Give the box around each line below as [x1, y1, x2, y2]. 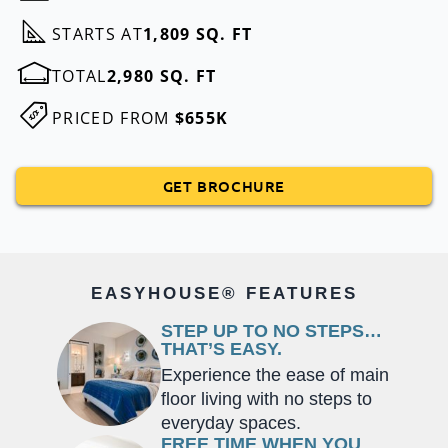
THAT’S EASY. [161, 338, 282, 359]
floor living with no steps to [161, 388, 372, 409]
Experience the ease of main [161, 364, 389, 385]
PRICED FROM [52, 106, 175, 129]
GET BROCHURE [162, 175, 286, 196]
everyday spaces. [161, 412, 301, 433]
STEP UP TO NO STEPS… [161, 320, 382, 341]
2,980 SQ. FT [106, 64, 217, 87]
